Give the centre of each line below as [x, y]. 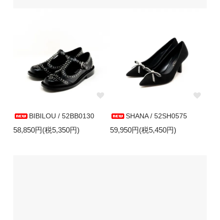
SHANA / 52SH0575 [156, 116]
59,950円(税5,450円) [143, 130]
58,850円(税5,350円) [46, 130]
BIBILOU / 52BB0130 [61, 116]
